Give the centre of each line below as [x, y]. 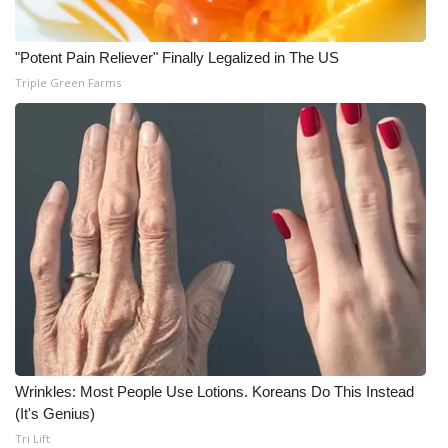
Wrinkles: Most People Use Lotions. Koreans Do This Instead [214, 391]
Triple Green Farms [68, 82]
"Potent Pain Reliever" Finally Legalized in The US [177, 57]
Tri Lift [32, 438]
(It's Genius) [55, 413]
